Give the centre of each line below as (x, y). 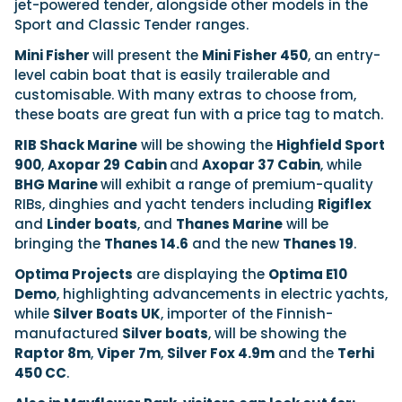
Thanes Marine (229, 223)
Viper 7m (129, 353)
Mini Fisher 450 (255, 55)
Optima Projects (74, 274)
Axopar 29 (84, 164)
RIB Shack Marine (76, 144)
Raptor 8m (52, 353)
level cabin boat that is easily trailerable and (172, 74)
